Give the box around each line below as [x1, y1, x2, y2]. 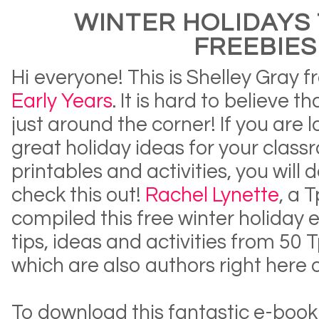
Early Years [11, 90, 113, 112]
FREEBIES [193, 34, 318, 61]
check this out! [11, 184, 145, 206]
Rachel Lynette [145, 184, 279, 206]
